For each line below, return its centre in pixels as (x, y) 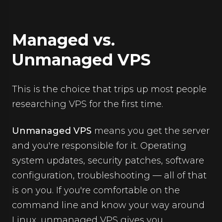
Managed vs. (63, 40)
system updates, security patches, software (108, 161)
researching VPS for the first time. (87, 104)
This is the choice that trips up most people (109, 89)
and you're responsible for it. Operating (99, 146)
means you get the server (151, 131)
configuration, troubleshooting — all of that (109, 175)
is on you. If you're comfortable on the (96, 190)
